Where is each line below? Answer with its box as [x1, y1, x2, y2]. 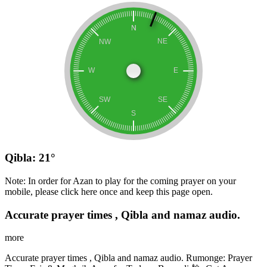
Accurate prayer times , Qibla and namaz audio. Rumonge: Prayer [5, 253, 252, 263]
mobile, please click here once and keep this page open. [5, 186, 213, 197]
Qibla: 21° [5, 151, 55, 164]
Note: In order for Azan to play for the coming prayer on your [5, 175, 236, 186]
